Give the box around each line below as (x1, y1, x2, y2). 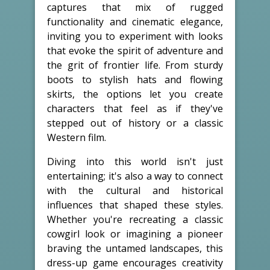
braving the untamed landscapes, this (47, 241, 223, 255)
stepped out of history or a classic (47, 116, 223, 130)
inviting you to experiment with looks (47, 29, 223, 43)
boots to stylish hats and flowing (47, 72, 223, 86)
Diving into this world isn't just (47, 154, 223, 168)
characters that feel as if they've (47, 101, 223, 115)
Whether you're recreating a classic (47, 212, 223, 226)
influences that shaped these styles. (47, 198, 223, 212)
